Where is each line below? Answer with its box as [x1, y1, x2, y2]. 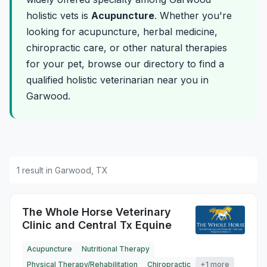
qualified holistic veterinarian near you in [26, 74, 209, 86]
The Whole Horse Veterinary [22, 206, 171, 218]
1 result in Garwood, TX [17, 165, 108, 175]
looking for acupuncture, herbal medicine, [26, 26, 218, 38]
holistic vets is [26, 10, 91, 21]
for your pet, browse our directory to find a [26, 58, 224, 70]
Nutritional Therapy [82, 244, 150, 253]
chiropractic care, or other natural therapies [26, 42, 227, 54]
